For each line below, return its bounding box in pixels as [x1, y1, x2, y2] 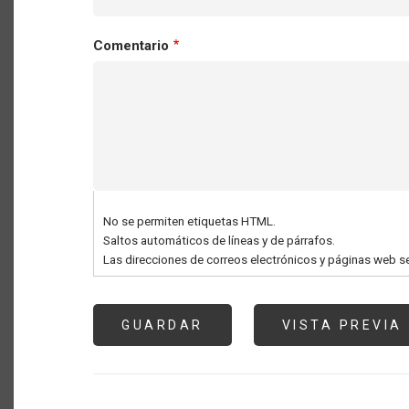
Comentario [93, 37, 169, 55]
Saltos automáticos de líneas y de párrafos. [102, 232, 335, 247]
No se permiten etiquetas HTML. [102, 213, 276, 228]
